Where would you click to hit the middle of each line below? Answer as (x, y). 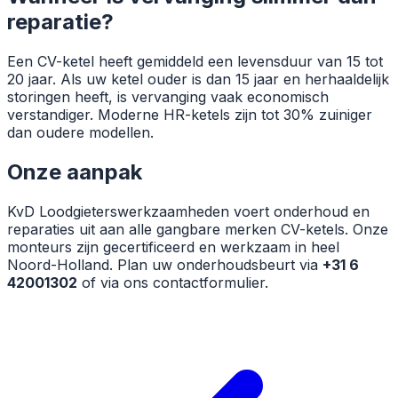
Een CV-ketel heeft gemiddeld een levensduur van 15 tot (195, 62)
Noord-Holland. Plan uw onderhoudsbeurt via (165, 265)
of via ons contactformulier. (173, 283)
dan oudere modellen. (80, 133)
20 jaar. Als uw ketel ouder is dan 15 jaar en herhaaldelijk (198, 80)
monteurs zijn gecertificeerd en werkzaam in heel (173, 247)
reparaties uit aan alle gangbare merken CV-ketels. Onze (198, 230)
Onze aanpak (75, 172)
